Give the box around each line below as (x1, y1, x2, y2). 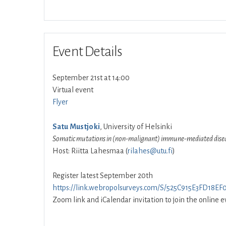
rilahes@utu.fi (128, 147, 173, 155)
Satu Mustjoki (52, 123, 100, 131)
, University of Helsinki (100, 123, 173, 131)
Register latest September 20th (52, 172, 153, 180)
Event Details (52, 44, 123, 59)
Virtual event (52, 86, 93, 94)
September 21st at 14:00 (52, 74, 130, 82)
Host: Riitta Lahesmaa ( (52, 147, 128, 155)
